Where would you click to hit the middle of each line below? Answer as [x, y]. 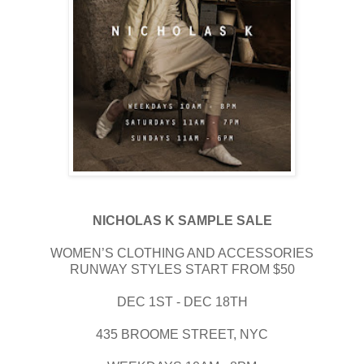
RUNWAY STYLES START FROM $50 [182, 269]
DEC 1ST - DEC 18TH [182, 301]
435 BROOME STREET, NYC [182, 334]
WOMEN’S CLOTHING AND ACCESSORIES [182, 253]
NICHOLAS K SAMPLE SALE [182, 220]
